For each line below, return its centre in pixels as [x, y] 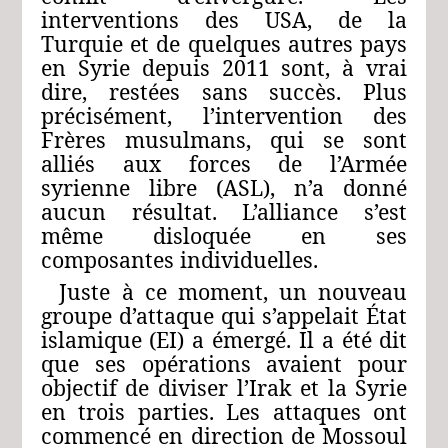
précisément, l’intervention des [224, 115]
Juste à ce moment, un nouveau [233, 291]
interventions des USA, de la [224, 19]
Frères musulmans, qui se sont [224, 139]
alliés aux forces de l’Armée [224, 163]
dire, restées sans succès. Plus [224, 91]
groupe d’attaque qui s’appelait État [224, 315]
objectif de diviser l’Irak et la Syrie [224, 387]
